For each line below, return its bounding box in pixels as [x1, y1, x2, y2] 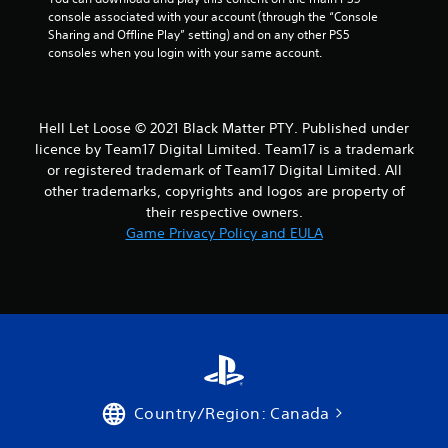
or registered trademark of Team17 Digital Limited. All [46, 161, 402, 179]
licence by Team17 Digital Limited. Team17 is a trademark [34, 140, 414, 158]
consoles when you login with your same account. [48, 44, 322, 61]
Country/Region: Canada [134, 403, 330, 423]
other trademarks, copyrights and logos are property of [43, 182, 405, 200]
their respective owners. [145, 203, 303, 221]
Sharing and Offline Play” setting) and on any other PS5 [48, 26, 350, 43]
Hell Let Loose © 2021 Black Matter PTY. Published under [39, 119, 409, 137]
